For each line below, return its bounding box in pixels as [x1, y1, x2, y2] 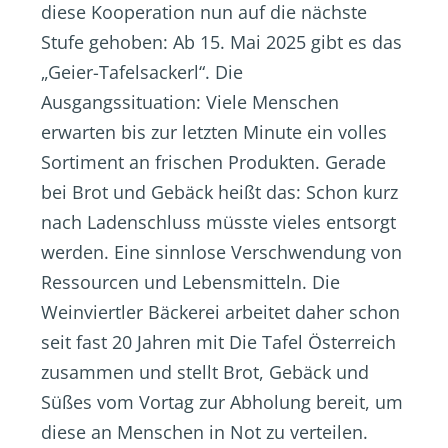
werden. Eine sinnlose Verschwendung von [41, 240, 402, 264]
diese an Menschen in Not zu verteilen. [41, 420, 368, 444]
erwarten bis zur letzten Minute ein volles [41, 120, 387, 144]
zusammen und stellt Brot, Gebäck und [41, 360, 369, 384]
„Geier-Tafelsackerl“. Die [41, 60, 243, 84]
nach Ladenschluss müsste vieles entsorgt [41, 210, 396, 234]
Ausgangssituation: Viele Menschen [41, 90, 339, 114]
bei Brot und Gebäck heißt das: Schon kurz [41, 180, 398, 204]
